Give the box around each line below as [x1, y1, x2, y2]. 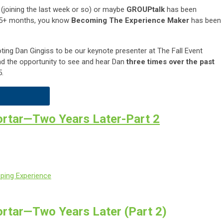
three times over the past [126, 57, 215, 67]
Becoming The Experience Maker [71, 16, 189, 25]
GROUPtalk [126, 5, 165, 14]
